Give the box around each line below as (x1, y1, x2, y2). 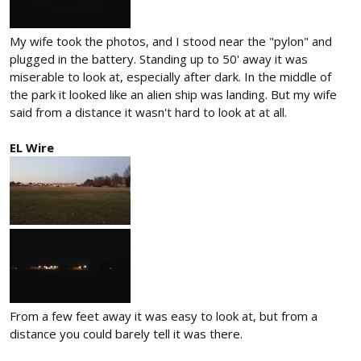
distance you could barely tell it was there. (10, 325, 243, 342)
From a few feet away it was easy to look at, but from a (10, 307, 317, 324)
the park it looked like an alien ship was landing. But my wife (10, 85, 337, 102)
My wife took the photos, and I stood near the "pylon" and (10, 32, 332, 49)
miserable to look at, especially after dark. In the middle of (10, 68, 331, 85)
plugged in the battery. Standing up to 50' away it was (10, 50, 308, 67)
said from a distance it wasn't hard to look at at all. (10, 103, 287, 120)
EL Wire (10, 139, 54, 156)
